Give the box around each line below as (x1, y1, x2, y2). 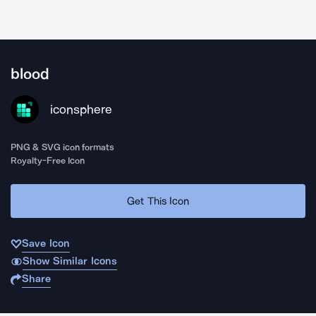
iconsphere (50, 102, 112, 117)
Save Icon (22, 237, 70, 250)
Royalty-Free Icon (11, 155, 85, 166)
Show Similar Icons (22, 255, 117, 267)
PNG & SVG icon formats (11, 142, 115, 152)
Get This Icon (127, 194, 189, 207)
